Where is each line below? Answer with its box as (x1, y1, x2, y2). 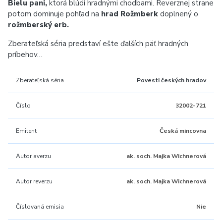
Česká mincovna (160, 127, 206, 135)
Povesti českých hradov (137, 76, 206, 84)
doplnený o (158, 9, 198, 19)
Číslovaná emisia (16, 203, 64, 211)
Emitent (16, 127, 37, 135)
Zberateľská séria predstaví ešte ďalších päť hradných (8, 39, 188, 49)
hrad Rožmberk (101, 9, 158, 19)
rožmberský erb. (8, 20, 69, 30)
